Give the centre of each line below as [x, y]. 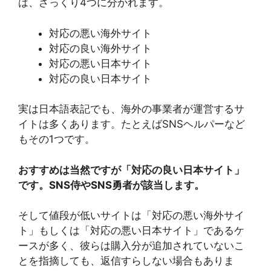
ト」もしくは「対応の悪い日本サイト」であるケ [131, 230]
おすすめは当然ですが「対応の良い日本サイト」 [131, 170]
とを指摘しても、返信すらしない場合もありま [126, 261]
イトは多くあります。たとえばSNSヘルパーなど [132, 124]
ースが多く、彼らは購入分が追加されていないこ [131, 246]
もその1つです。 [57, 139]
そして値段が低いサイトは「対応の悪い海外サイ [131, 215]
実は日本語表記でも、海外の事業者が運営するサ [131, 109]
